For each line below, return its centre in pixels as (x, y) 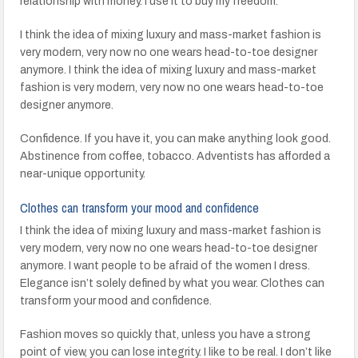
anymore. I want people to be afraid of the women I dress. (165, 266)
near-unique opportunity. (83, 174)
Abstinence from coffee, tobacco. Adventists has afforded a (175, 156)
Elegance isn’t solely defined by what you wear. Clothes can (173, 283)
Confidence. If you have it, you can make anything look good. (176, 139)
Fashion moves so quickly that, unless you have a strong (166, 334)
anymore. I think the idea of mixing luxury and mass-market (169, 70)
